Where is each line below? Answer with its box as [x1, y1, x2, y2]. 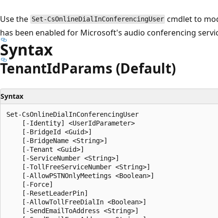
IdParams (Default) [47, 58, 176, 77]
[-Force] [6, 180, 53, 188]
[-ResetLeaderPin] [6, 189, 88, 197]
